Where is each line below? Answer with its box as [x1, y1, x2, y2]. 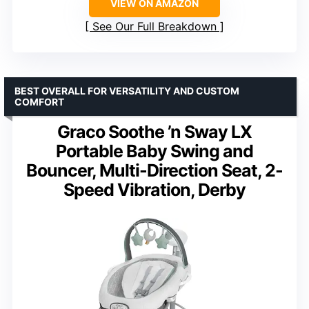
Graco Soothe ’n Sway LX [57, 121, 252, 142]
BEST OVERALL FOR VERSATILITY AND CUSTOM [14, 84, 239, 97]
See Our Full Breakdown [92, 19, 217, 33]
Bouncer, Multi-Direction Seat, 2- [26, 159, 283, 181]
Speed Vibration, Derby [63, 179, 246, 200]
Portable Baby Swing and [56, 140, 253, 161]
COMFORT [14, 95, 64, 108]
